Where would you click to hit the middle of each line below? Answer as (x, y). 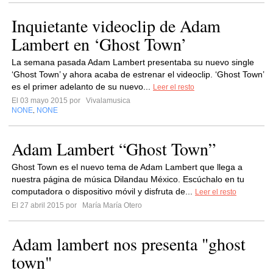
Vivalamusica (107, 101)
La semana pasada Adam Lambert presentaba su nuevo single (133, 62)
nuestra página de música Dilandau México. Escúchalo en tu (128, 179)
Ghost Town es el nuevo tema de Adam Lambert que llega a (127, 167)
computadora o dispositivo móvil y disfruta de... (103, 191)
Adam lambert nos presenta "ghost (129, 244)
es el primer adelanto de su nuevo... (82, 87)
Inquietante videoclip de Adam (116, 26)
